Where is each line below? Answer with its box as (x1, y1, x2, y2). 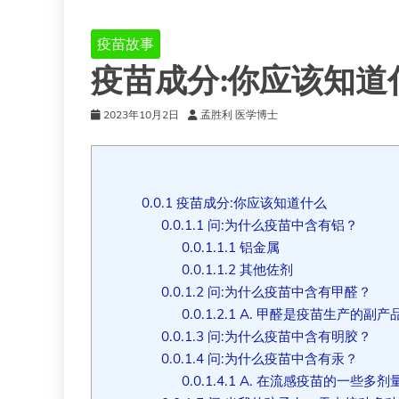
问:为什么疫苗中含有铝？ (204, 216, 359, 233)
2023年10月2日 (103, 108, 179, 122)
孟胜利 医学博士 (200, 108, 278, 122)
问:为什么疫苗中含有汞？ (204, 349, 359, 367)
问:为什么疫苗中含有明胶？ (204, 327, 372, 345)
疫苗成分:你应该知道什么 (172, 193, 327, 211)
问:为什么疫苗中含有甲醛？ (204, 282, 372, 300)
